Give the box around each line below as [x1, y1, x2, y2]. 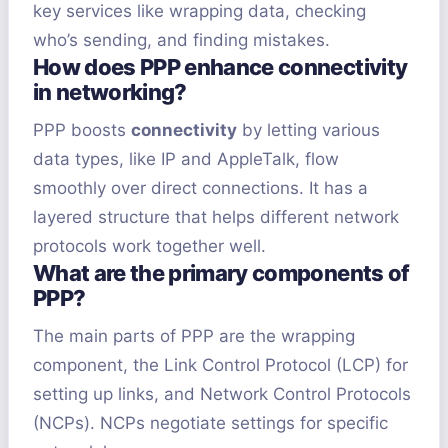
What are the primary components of [33, 260, 410, 287]
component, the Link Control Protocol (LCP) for [33, 355, 408, 376]
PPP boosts [33, 120, 131, 141]
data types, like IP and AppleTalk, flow [33, 149, 339, 170]
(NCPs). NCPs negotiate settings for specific [33, 413, 388, 434]
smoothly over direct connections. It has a [33, 178, 368, 199]
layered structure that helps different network [33, 207, 399, 228]
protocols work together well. [33, 236, 266, 257]
